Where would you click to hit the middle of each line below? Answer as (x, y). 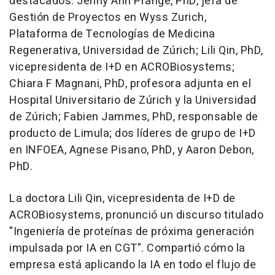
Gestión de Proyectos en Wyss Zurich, (108, 17)
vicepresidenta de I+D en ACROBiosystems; (122, 67)
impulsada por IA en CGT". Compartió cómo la (127, 248)
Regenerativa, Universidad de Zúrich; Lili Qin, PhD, (136, 51)
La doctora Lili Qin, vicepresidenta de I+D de (122, 199)
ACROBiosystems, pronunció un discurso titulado (136, 215)
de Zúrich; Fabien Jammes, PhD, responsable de (134, 117)
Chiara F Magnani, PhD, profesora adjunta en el (130, 84)
